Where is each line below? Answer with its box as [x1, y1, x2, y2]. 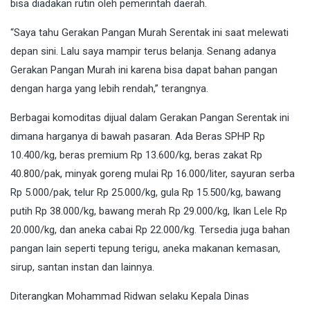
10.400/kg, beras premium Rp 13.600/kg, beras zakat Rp [10, 149, 262, 162]
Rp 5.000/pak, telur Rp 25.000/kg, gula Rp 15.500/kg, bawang [10, 186, 281, 199]
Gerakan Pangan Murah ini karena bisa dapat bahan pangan [10, 64, 277, 77]
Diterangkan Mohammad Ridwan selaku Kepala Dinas [10, 290, 249, 303]
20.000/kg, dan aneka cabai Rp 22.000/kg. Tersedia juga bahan [10, 224, 290, 237]
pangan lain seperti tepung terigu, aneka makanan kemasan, [10, 242, 280, 255]
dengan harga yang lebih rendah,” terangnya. [10, 82, 208, 95]
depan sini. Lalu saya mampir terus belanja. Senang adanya [10, 45, 276, 58]
